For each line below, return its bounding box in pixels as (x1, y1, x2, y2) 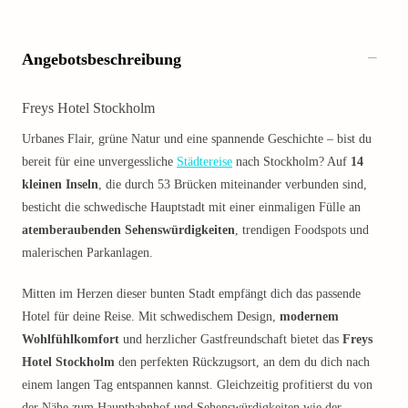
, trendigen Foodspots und (235, 223, 369, 237)
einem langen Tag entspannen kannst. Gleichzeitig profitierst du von (22, 378, 372, 392)
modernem (280, 310, 339, 323)
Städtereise (177, 155, 232, 168)
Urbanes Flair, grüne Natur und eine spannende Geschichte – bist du (22, 132, 372, 146)
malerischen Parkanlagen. (22, 246, 153, 260)
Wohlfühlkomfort (22, 332, 119, 346)
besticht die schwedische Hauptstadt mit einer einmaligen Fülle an (22, 200, 361, 214)
